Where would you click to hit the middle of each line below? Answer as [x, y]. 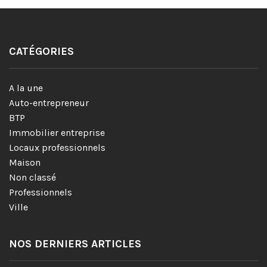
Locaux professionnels [57, 147]
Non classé [32, 177]
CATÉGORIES [41, 51]
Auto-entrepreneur [49, 103]
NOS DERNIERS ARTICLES [75, 243]
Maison [25, 162]
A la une [26, 88]
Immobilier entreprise [57, 132]
